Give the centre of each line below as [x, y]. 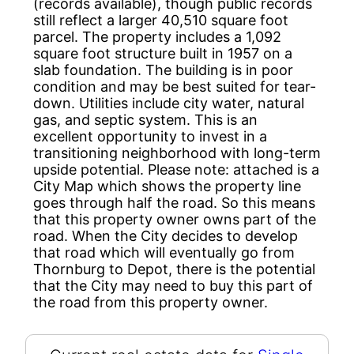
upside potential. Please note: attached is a [176, 169]
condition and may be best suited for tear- [175, 86]
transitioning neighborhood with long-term [177, 153]
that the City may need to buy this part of [173, 285]
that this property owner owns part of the [175, 219]
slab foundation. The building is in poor [163, 70]
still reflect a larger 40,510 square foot [161, 20]
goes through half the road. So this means [174, 202]
